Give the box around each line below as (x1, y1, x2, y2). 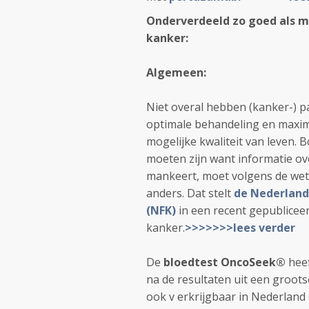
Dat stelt (187, 186, 234, 201)
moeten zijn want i (146, 151, 241, 166)
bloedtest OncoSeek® (163, 255, 286, 270)
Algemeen (146, 65, 203, 80)
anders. (146, 186, 187, 201)
